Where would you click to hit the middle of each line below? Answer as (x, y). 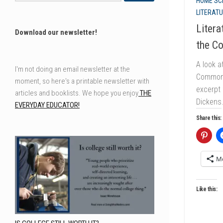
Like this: (207, 189)
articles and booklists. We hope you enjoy (77, 93)
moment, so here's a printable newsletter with (82, 81)
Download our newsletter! (56, 32)
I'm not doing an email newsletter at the (72, 69)
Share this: (209, 118)
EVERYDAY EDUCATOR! (47, 105)
